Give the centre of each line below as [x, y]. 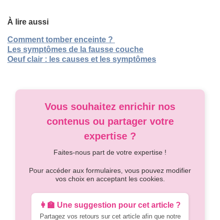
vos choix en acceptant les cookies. [110, 179]
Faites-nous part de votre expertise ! [110, 152]
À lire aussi [28, 22]
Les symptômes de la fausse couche [75, 49]
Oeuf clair [25, 59]
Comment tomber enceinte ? [61, 39]
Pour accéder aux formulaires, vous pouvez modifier [110, 170]
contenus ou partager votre [110, 121]
